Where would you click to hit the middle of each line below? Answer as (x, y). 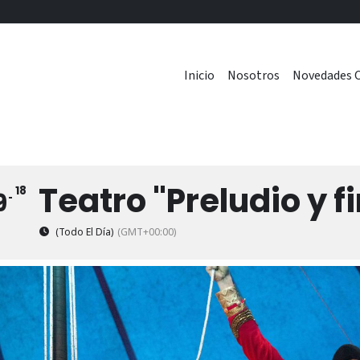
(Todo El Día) (84, 232)
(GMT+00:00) (147, 232)
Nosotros (254, 76)
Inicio (199, 76)
